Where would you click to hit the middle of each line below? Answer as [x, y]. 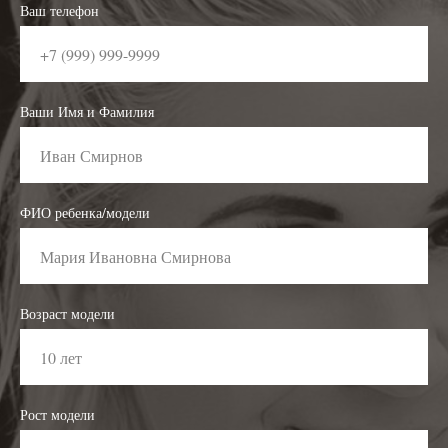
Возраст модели [67, 313]
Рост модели [57, 414]
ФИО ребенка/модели [85, 212]
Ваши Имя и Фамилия [87, 111]
